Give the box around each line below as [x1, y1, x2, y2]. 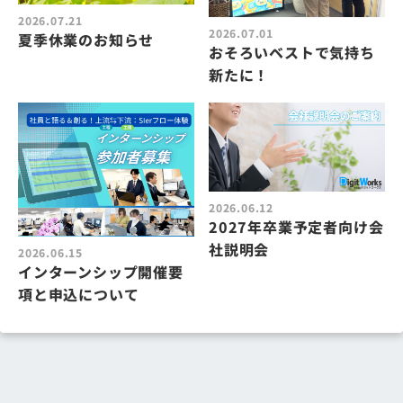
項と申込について [18, 282, 139, 305]
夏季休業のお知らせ [18, 28, 155, 50]
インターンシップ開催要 [18, 260, 184, 282]
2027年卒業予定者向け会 [209, 215, 384, 237]
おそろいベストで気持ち [209, 41, 375, 64]
